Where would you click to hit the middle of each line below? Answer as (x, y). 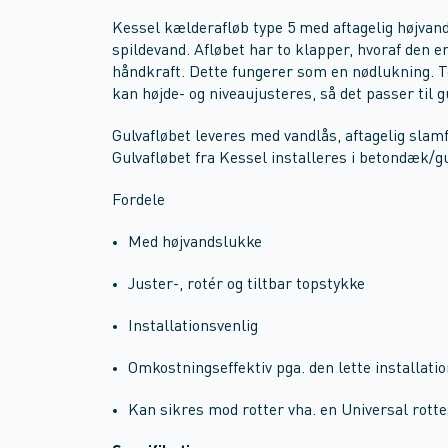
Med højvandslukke (195, 243)
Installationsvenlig (193, 327)
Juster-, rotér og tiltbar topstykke (246, 285)
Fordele (138, 201)
